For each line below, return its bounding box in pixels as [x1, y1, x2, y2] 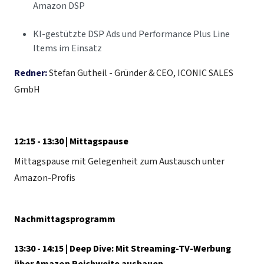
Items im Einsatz [33, 42, 102, 55]
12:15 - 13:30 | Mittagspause [14, 135, 128, 148]
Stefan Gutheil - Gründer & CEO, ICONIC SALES [47, 67, 233, 80]
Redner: [14, 67, 47, 80]
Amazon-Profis [14, 171, 75, 185]
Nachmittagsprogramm [14, 213, 115, 226]
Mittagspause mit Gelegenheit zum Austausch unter [14, 155, 225, 169]
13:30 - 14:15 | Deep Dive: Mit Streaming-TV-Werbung [14, 242, 231, 256]
